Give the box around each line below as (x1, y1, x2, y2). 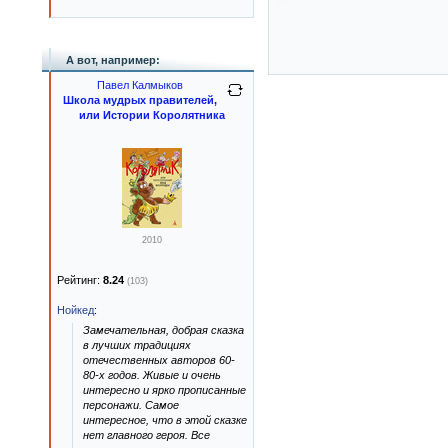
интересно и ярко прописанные (83, 384, 246, 396)
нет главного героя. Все (83, 429, 210, 441)
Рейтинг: (57, 274, 103, 286)
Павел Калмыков (97, 79, 183, 91)
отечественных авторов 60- (83, 354, 235, 366)
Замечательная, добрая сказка (83, 324, 244, 336)
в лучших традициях (83, 339, 191, 351)
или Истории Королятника (79, 109, 225, 121)
